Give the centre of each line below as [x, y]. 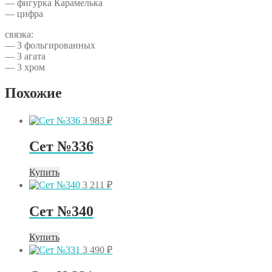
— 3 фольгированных [50, 45]
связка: [19, 34]
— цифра [24, 13]
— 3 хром [25, 67]
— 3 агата [25, 56]
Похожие [33, 93]
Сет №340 [61, 212]
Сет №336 [61, 147]
